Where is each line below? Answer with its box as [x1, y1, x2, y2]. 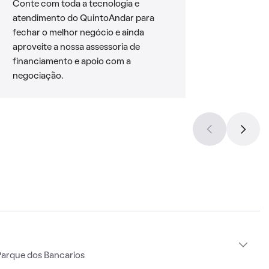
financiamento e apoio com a [12, 58, 131, 66]
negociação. [12, 72, 63, 80]
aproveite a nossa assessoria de [12, 43, 140, 52]
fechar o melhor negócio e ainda [12, 29, 144, 37]
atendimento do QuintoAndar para [12, 14, 154, 23]
